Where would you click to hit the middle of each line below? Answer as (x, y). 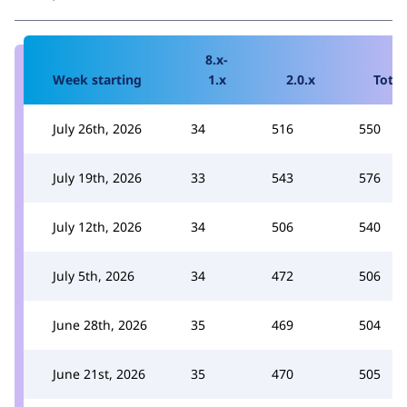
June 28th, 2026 (100, 325)
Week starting (97, 79)
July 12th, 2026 (97, 227)
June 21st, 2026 (99, 374)
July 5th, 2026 (94, 276)
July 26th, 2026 (97, 129)
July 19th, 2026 (97, 178)
